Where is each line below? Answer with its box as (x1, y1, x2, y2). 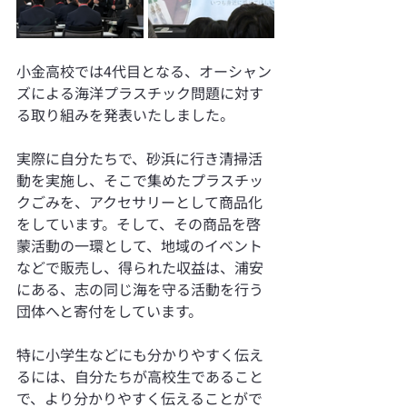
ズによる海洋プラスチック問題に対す (16, 81, 263, 104)
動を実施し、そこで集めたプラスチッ (16, 168, 263, 191)
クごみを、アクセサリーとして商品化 (16, 190, 263, 213)
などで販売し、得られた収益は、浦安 (16, 255, 263, 278)
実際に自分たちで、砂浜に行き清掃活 (16, 146, 263, 169)
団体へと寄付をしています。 (16, 299, 203, 322)
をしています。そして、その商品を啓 (16, 212, 261, 234)
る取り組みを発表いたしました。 (16, 103, 234, 125)
